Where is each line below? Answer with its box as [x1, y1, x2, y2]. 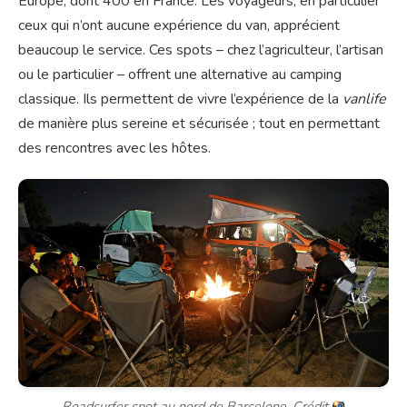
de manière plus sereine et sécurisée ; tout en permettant [18, 113, 380, 134]
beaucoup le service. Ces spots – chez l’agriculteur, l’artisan [18, 39, 383, 60]
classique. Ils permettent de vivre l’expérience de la [18, 88, 342, 109]
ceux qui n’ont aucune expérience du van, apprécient [18, 15, 340, 35]
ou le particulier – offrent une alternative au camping [18, 64, 342, 84]
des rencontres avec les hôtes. [18, 137, 211, 158]
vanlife [342, 88, 386, 109]
